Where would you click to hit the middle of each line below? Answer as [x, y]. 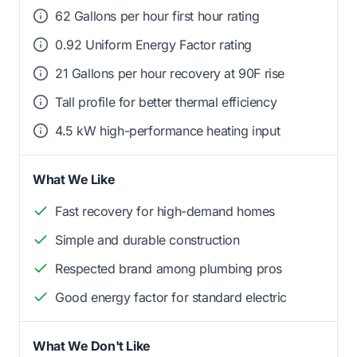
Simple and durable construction [147, 240]
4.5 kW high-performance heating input [168, 131]
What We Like [74, 180]
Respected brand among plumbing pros [169, 269]
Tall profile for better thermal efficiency [166, 102]
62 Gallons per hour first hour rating [157, 16]
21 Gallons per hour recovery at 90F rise [170, 74]
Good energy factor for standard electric [171, 298]
